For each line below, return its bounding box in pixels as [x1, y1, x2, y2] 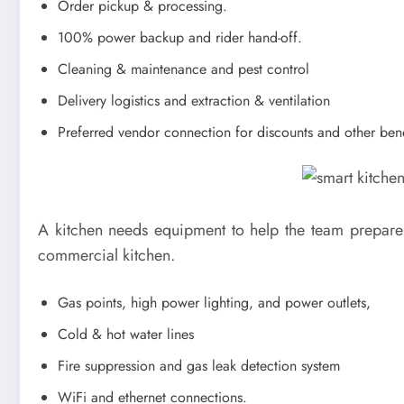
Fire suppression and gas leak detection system [58, 354, 340, 376]
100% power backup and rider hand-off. [58, 27, 302, 49]
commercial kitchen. [38, 243, 175, 268]
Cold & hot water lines [58, 323, 194, 344]
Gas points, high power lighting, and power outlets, [58, 291, 371, 313]
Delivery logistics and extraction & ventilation [58, 90, 330, 112]
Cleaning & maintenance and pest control [58, 59, 309, 80]
